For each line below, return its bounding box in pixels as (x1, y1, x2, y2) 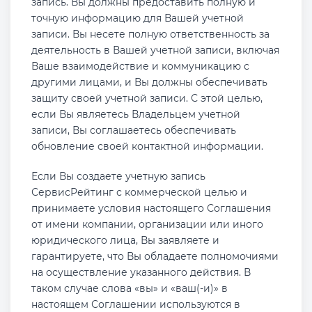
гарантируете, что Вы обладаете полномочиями (31, 250, 279, 263)
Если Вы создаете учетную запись (31, 170, 205, 182)
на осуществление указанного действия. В (31, 266, 251, 279)
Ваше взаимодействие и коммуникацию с (31, 60, 249, 72)
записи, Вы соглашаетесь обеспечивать (31, 124, 236, 136)
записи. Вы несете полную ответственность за (31, 28, 270, 40)
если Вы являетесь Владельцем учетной (31, 108, 240, 120)
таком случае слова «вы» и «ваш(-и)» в (31, 282, 228, 295)
